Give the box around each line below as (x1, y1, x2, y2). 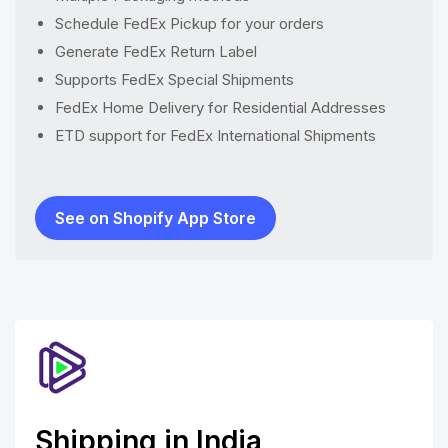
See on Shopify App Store (55, 208, 256, 228)
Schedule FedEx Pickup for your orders (55, 14, 324, 33)
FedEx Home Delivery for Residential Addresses (55, 98, 386, 117)
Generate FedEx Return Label (55, 42, 257, 61)
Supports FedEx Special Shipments (55, 70, 294, 89)
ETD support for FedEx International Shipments (55, 126, 376, 145)
